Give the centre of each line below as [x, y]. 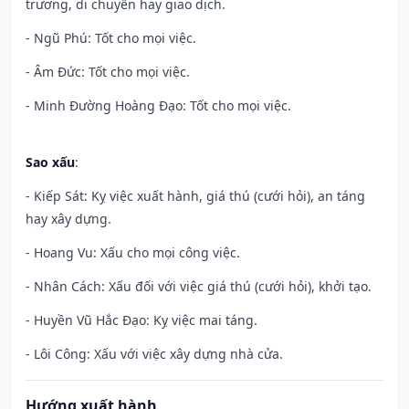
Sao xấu [50, 163]
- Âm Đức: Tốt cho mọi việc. [108, 72]
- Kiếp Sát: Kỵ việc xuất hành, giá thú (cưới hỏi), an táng [195, 196]
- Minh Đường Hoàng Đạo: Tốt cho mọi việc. [158, 106]
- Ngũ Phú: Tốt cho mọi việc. [111, 38]
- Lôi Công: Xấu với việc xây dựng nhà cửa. [154, 354]
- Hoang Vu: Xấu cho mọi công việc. [133, 253]
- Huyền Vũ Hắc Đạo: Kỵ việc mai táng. [142, 320]
